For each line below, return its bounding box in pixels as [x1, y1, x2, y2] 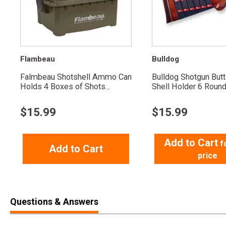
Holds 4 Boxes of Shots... [20, 82, 110, 92]
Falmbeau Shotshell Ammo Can [20, 72, 132, 82]
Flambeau [20, 54, 55, 64]
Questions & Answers [10, 196, 98, 207]
